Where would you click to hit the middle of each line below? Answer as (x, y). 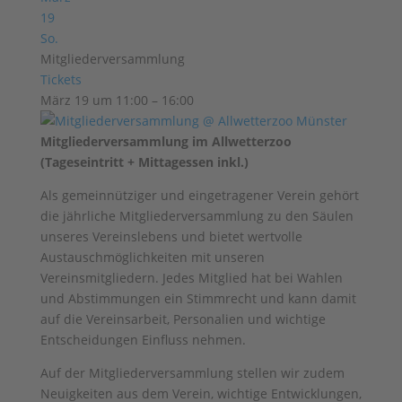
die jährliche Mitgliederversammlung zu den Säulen (197, 216)
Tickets (61, 79)
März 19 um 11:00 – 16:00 (117, 100)
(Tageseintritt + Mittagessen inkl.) (144, 162)
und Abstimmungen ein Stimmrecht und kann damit (198, 298)
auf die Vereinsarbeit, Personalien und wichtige (183, 319)
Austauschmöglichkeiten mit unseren (152, 257)
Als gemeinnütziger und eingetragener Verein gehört (199, 195)
